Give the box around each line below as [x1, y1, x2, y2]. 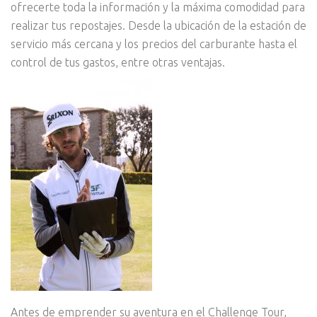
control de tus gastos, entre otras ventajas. [11, 56, 225, 69]
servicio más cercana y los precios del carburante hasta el [11, 38, 297, 51]
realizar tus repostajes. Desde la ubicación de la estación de [11, 19, 306, 33]
